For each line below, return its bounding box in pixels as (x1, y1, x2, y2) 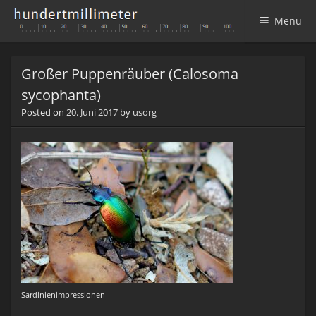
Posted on (21, 106, 66, 119)
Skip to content (10, 56, 80, 69)
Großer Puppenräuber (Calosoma (21, 64, 238, 83)
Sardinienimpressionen (21, 290, 105, 300)
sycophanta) (21, 85, 101, 104)
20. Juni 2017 (66, 106, 118, 119)
